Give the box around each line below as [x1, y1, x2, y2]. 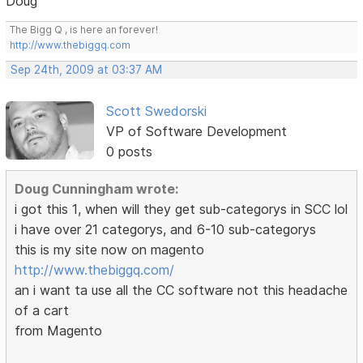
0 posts [105, 143, 152, 160]
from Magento [15, 322, 103, 340]
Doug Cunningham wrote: [15, 181, 179, 198]
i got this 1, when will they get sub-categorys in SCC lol [15, 201, 348, 218]
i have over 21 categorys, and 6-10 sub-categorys [15, 221, 317, 238]
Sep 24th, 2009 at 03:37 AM [11, 63, 163, 77]
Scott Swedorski [105, 103, 207, 120]
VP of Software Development [105, 123, 287, 140]
